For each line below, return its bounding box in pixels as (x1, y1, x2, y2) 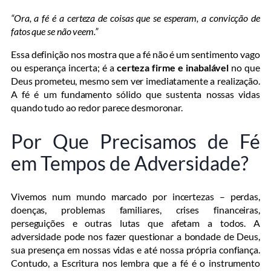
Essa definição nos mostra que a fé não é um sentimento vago (11, 48, 260, 60)
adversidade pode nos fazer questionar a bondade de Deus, (11, 230, 260, 243)
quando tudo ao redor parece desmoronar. (11, 102, 183, 114)
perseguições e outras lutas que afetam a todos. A (11, 217, 260, 229)
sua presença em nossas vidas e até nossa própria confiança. (11, 244, 260, 256)
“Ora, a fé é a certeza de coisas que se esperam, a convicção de (11, 12, 260, 24)
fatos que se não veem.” (11, 25, 98, 38)
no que (229, 62, 260, 74)
